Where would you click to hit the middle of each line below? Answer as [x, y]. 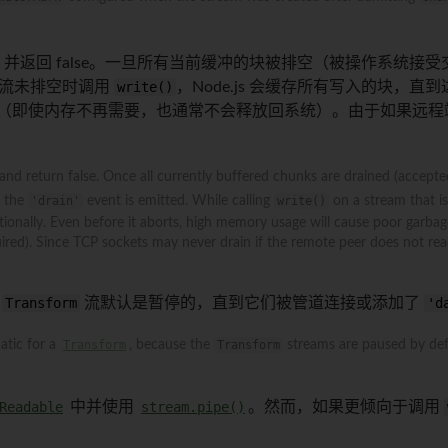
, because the [171, 344]
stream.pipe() [193, 406]
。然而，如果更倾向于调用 [346, 406]
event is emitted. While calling [178, 200]
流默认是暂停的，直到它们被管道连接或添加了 [252, 302]
